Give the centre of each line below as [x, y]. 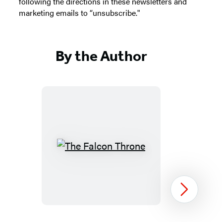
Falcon [115, 166]
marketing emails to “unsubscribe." [80, 13]
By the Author [101, 56]
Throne [115, 179]
